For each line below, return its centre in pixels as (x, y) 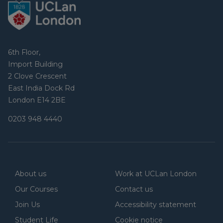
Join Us (27, 204)
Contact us (134, 189)
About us (31, 173)
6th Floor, (24, 52)
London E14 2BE (37, 100)
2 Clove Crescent (37, 76)
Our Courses (36, 189)
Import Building (35, 64)
